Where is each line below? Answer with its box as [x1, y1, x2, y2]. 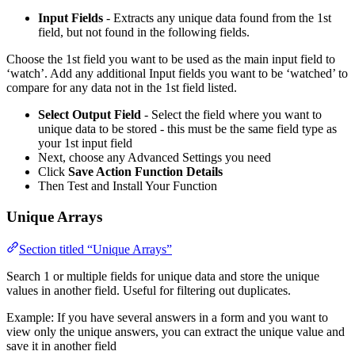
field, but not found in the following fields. [38, 25, 250, 40]
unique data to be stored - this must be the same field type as [38, 122, 337, 136]
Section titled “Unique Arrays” [19, 242, 172, 256]
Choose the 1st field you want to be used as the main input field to [6, 52, 335, 67]
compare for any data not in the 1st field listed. [6, 81, 237, 95]
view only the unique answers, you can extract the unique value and [6, 324, 345, 338]
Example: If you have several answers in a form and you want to [6, 310, 328, 324]
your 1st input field [38, 136, 132, 151]
